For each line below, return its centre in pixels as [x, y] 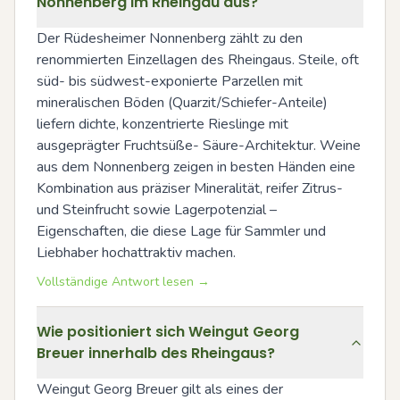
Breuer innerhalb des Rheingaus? [156, 354]
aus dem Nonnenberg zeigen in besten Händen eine [196, 167]
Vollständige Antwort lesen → [123, 282]
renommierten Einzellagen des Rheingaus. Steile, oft [198, 60]
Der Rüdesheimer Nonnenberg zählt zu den [170, 39]
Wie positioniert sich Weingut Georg [168, 332]
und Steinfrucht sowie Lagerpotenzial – [157, 210]
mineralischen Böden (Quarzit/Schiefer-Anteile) [182, 103]
